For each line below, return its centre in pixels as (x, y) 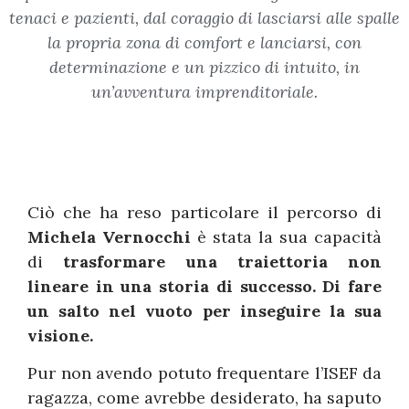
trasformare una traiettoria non (222, 261)
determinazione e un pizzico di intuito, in (204, 67)
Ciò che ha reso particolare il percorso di (204, 212)
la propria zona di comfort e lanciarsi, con (204, 42)
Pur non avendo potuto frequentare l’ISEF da (204, 372)
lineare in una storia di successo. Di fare (204, 286)
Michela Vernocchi (109, 236)
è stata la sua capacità (286, 236)
